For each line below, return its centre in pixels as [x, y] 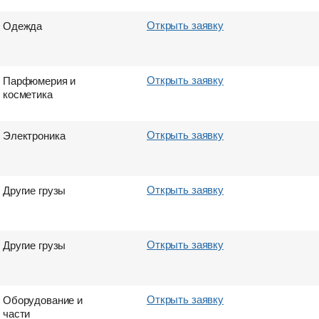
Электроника [34, 135]
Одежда [23, 25]
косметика [28, 94]
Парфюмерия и [40, 80]
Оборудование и [43, 299]
